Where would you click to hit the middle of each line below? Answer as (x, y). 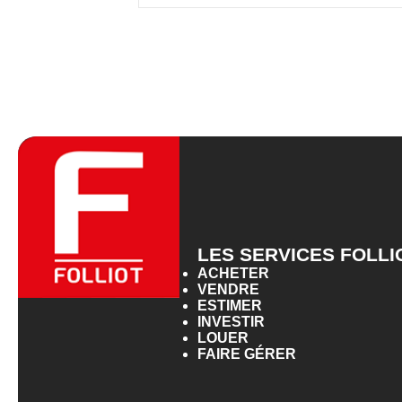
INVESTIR (231, 321)
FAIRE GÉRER (247, 354)
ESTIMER (230, 305)
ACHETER (233, 273)
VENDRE (228, 289)
